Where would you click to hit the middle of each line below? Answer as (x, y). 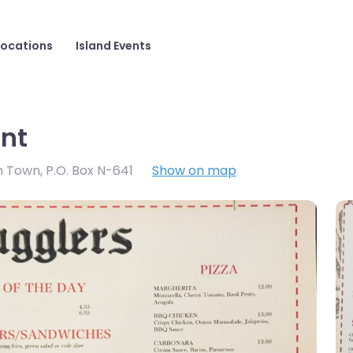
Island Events (113, 46)
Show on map (194, 171)
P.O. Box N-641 (89, 171)
